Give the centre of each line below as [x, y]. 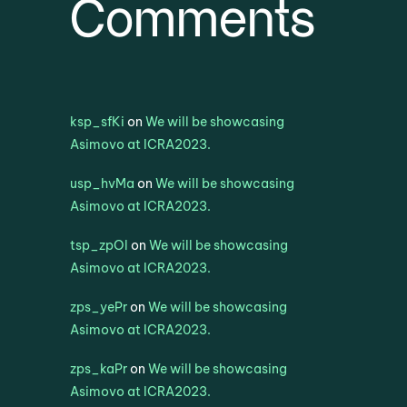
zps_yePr [99, 307]
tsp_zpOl [99, 245]
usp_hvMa [103, 183]
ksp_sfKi [98, 121]
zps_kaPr [99, 368]
